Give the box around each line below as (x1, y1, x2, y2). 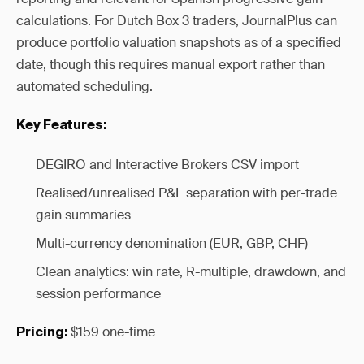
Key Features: (16, 119, 106, 132)
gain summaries (36, 206, 131, 223)
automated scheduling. (16, 78, 153, 95)
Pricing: (16, 327, 67, 340)
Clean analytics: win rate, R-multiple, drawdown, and (36, 263, 346, 280)
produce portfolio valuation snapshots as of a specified (16, 34, 341, 51)
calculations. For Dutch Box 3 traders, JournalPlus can (16, 12, 337, 29)
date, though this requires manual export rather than (16, 56, 325, 73)
